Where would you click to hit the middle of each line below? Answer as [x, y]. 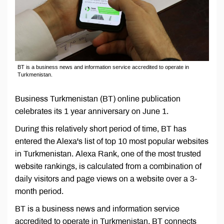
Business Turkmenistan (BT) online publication [98, 99]
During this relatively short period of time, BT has [101, 129]
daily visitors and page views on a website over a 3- [106, 179]
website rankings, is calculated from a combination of [108, 166]
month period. [39, 191]
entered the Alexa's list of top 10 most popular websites [112, 141]
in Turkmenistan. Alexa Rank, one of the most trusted [108, 154]
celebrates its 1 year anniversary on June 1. [92, 111]
